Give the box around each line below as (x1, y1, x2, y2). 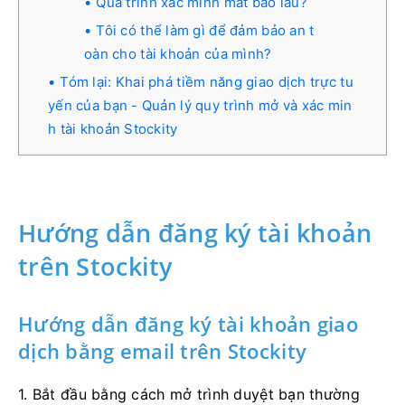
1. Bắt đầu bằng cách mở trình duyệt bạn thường (18, 384, 360, 403)
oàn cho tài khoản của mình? (84, 44, 272, 62)
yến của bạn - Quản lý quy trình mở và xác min (48, 96, 353, 114)
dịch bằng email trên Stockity (18, 336, 307, 364)
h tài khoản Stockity (48, 119, 178, 137)
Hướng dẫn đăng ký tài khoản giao (18, 309, 358, 337)
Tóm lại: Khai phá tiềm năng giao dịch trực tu (60, 72, 353, 90)
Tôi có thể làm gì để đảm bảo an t (96, 21, 315, 39)
